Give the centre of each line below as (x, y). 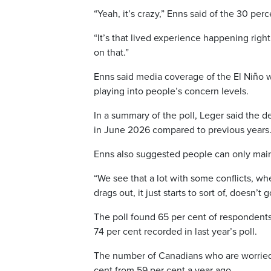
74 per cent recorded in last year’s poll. (175, 232)
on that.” (111, 53)
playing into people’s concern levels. (171, 92)
